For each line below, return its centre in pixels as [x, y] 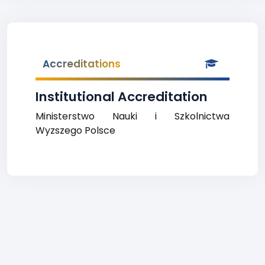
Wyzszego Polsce [75, 130]
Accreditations [82, 64]
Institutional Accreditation [122, 97]
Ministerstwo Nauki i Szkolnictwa [132, 116]
